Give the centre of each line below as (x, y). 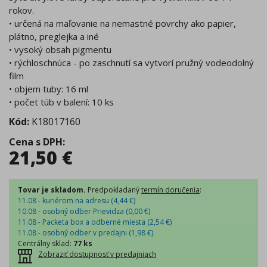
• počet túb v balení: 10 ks (61, 102)
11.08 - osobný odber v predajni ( (74, 232)
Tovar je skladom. (52, 190)
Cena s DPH (36, 142)
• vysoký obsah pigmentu (60, 49)
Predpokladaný (114, 190)
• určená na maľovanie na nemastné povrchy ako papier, (122, 23)
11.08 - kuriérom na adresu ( (66, 200)
